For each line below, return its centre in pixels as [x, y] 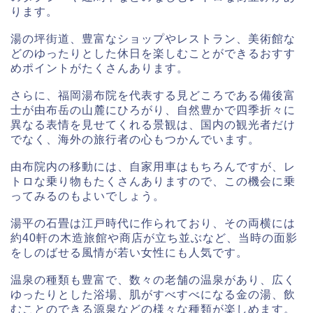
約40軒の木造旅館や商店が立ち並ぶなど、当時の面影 [154, 238]
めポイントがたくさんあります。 [100, 68]
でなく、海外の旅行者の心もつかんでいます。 [135, 140]
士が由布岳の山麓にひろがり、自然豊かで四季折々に [153, 110]
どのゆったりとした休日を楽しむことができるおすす [153, 54]
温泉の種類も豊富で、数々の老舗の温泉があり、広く [153, 280]
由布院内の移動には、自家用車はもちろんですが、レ [153, 167]
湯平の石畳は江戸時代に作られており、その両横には [153, 224]
